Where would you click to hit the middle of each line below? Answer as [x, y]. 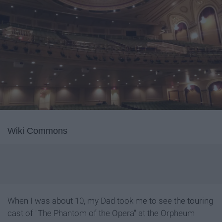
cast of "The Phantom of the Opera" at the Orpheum [101, 213]
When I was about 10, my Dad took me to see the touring [110, 201]
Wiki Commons [37, 131]
